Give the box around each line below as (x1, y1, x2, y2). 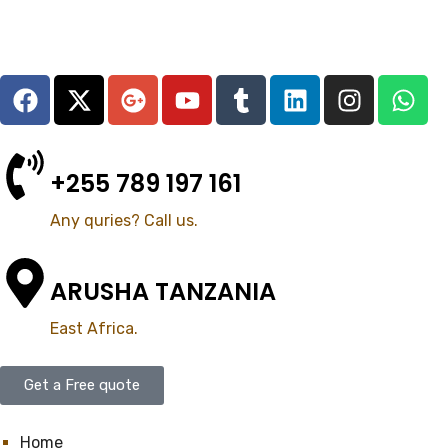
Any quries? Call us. (50, 211, 198, 230)
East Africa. (50, 319, 138, 338)
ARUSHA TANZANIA (50, 275, 276, 308)
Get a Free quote (24, 376, 140, 394)
